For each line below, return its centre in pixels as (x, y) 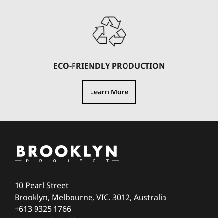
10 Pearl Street (42, 186)
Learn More (109, 91)
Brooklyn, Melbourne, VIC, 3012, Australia (91, 197)
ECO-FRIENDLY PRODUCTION (109, 65)
